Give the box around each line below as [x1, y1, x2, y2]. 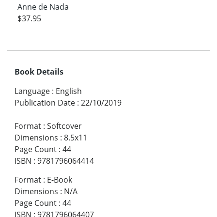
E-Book [47, 174, 72, 185]
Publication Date [15, 97, 75, 108]
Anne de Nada [17, 1, 69, 13]
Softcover [47, 120, 82, 131]
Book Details [15, 66, 63, 77]
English [56, 85, 82, 96]
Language [15, 85, 50, 96]
